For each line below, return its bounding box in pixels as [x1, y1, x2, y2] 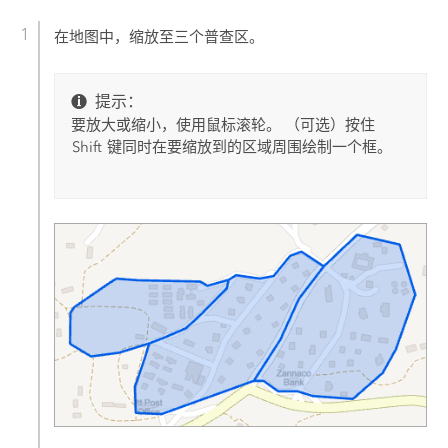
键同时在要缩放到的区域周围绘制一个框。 [103, 138, 393, 157]
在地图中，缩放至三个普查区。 [54, 27, 265, 46]
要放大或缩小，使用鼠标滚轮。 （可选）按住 [71, 116, 376, 135]
